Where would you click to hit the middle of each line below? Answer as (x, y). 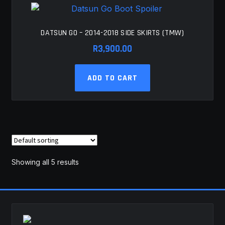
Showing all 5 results (45, 162)
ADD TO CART (113, 78)
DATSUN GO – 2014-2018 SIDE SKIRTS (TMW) (113, 33)
